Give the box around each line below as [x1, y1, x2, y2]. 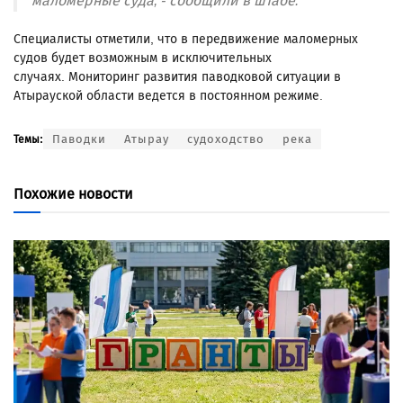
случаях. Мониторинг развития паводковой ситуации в [13, 69, 341, 85]
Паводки [52, 132, 106, 147]
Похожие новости [13, 185, 133, 203]
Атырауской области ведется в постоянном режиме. [13, 88, 323, 104]
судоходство [187, 132, 264, 147]
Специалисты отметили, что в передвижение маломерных [13, 31, 358, 48]
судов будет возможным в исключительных [13, 50, 272, 67]
